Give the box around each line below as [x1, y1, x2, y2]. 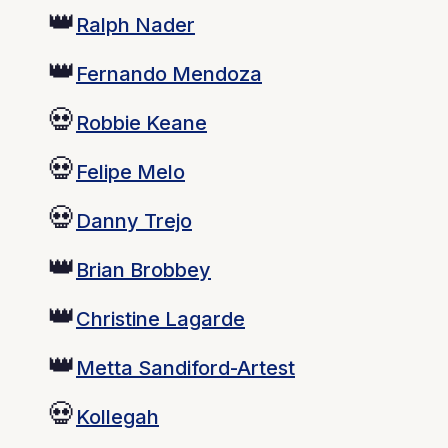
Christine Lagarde [76, 306, 245, 331]
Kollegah [76, 404, 159, 429]
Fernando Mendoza [76, 61, 262, 86]
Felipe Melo [76, 159, 185, 184]
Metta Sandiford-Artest [76, 355, 295, 380]
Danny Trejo [76, 208, 192, 233]
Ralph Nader [76, 12, 195, 37]
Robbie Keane [76, 110, 207, 135]
